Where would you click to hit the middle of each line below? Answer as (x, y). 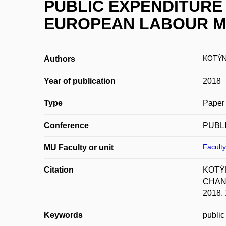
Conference (66, 125)
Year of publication (80, 81)
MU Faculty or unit (79, 148)
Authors (60, 59)
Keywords (63, 215)
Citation (59, 170)
